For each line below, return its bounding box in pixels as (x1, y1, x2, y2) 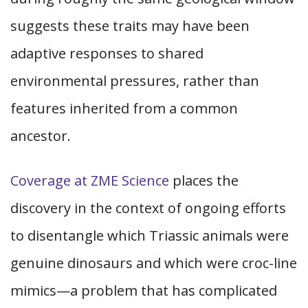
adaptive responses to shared (10, 44, 203, 63)
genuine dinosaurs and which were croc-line (10, 254, 297, 272)
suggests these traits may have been (10, 16, 250, 35)
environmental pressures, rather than (10, 71, 259, 90)
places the (169, 171, 239, 190)
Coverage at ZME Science (10, 171, 169, 190)
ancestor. (10, 126, 71, 145)
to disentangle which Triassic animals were (10, 226, 289, 245)
